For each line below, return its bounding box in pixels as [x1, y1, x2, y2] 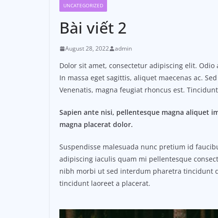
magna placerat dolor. [59, 120, 133, 129]
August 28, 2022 [65, 44, 109, 53]
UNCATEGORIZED [63, 2, 103, 9]
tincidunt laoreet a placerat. [59, 179, 150, 188]
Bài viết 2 [59, 17, 127, 38]
